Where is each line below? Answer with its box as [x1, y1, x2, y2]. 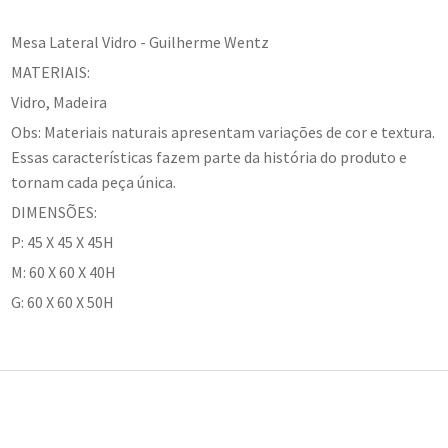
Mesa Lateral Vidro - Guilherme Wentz [11, 31, 270, 52]
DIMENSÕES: [11, 201, 98, 222]
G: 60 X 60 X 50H [11, 291, 115, 312]
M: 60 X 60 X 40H [11, 261, 117, 282]
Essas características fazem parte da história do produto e [11, 146, 408, 167]
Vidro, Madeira [11, 91, 108, 112]
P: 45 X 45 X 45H [11, 231, 115, 252]
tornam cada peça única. [11, 171, 177, 192]
